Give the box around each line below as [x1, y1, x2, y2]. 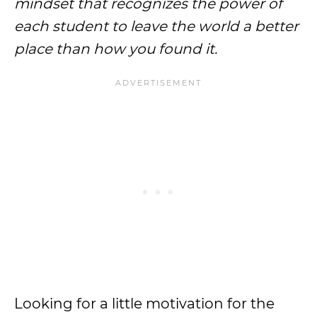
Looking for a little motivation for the [14, 295, 275, 312]
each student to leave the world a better [14, 18, 299, 35]
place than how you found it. [14, 40, 217, 57]
